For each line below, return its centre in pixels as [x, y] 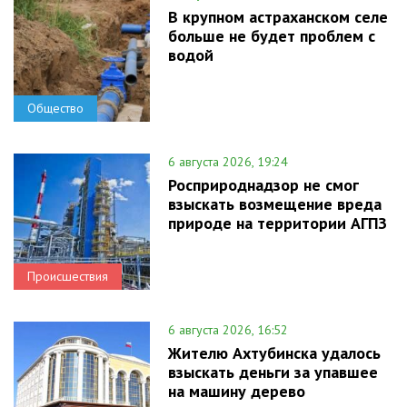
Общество [55, 109]
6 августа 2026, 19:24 [228, 162]
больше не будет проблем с [272, 36]
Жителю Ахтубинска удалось [274, 353]
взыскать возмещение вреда [275, 204]
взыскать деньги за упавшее [273, 372]
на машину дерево [237, 392]
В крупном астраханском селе [278, 17]
